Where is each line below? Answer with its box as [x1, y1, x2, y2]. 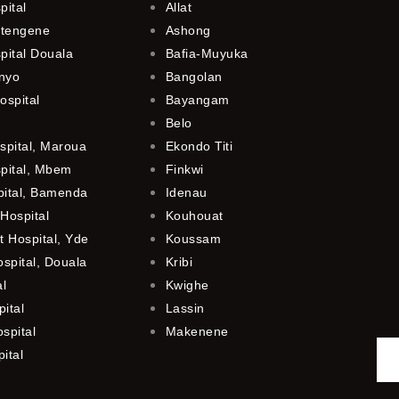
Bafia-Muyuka [165, 46, 248, 61]
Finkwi [165, 162, 204, 177]
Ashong [165, 23, 211, 38]
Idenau [165, 185, 208, 200]
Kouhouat [165, 208, 224, 224]
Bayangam [165, 93, 230, 108]
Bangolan [165, 69, 223, 85]
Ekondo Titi [165, 139, 233, 154]
